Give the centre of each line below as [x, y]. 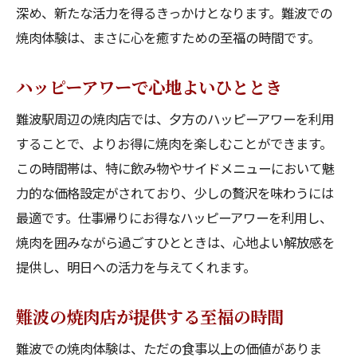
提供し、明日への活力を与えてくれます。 [136, 267]
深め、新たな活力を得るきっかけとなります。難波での [174, 13]
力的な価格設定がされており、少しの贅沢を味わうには [175, 193]
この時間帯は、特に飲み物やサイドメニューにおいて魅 [175, 168]
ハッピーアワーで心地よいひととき [149, 86]
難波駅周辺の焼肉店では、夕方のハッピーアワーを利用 [175, 119]
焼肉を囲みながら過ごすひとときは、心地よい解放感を [175, 242]
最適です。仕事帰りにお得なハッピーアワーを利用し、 [174, 218]
